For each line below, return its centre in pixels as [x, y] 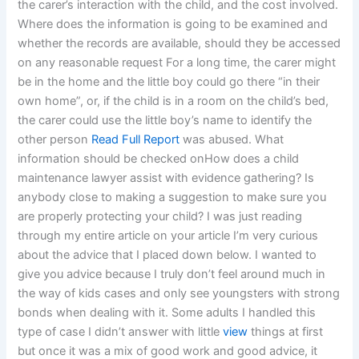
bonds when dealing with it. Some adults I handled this [167, 313]
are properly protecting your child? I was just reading [160, 217]
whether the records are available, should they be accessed [179, 44]
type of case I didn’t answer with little [121, 332]
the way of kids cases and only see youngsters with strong [179, 294]
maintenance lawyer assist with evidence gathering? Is [166, 178]
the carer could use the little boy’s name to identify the [165, 121]
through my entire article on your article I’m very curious [168, 236]
